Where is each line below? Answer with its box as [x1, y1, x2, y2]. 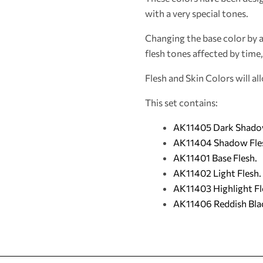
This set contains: [145, 97, 218, 108]
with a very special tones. [145, 8, 248, 19]
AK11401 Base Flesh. [173, 152, 257, 163]
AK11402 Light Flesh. [173, 167, 261, 178]
